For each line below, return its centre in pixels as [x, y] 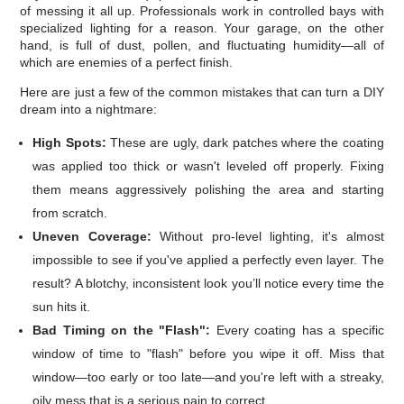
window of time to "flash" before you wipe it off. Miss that [208, 354]
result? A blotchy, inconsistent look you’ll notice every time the [208, 284]
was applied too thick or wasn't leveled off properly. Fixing [208, 166]
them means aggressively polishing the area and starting [208, 190]
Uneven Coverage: [92, 237]
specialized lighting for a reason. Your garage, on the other [202, 28]
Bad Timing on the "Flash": [122, 331]
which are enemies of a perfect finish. [127, 63]
